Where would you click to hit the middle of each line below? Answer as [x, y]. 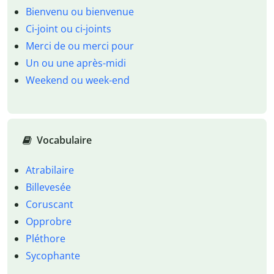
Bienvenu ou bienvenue [80, 12]
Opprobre [48, 221]
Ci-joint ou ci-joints [68, 29]
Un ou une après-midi [76, 63]
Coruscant [49, 204]
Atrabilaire [50, 170]
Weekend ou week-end [77, 80]
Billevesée [48, 187]
